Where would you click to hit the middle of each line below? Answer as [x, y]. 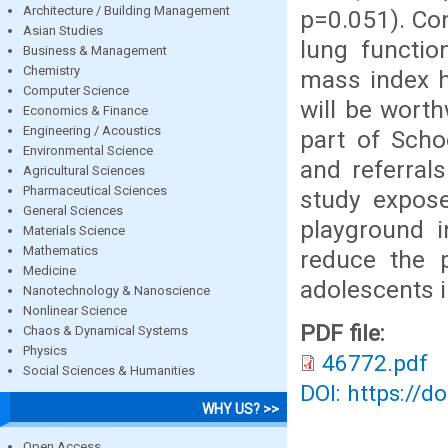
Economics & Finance [85, 110]
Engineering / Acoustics [92, 130]
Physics [45, 350]
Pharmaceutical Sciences [95, 190]
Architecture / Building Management [126, 10]
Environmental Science [88, 150]
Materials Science [74, 230]
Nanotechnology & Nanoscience [116, 290]
